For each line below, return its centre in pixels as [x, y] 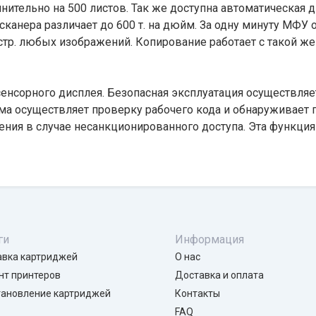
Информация [209, 239]
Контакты [197, 293]
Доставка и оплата [219, 275]
